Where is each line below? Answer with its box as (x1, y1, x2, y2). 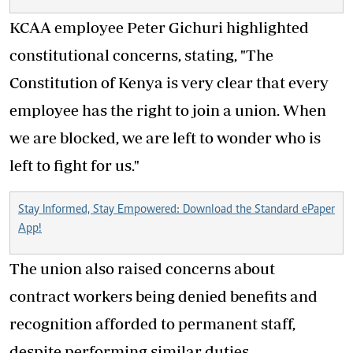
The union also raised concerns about (9, 259, 275, 277)
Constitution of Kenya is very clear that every (9, 73, 329, 91)
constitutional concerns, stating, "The (9, 46, 273, 64)
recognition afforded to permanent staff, (9, 314, 295, 333)
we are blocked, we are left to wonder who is (9, 128, 321, 147)
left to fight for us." (9, 156, 139, 174)
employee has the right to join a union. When (9, 101, 326, 119)
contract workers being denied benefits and (9, 287, 318, 305)
